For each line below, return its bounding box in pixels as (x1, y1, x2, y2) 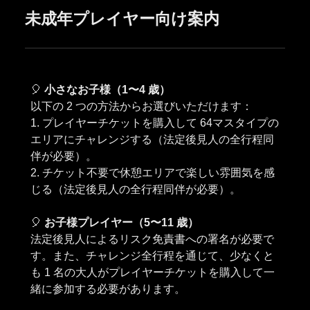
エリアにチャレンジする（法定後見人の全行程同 (30, 133, 274, 145)
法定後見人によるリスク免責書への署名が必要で (30, 232, 274, 245)
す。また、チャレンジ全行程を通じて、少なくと (30, 249, 274, 262)
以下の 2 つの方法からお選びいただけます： (30, 100, 253, 112)
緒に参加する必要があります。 (30, 282, 185, 295)
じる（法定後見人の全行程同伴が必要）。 (30, 183, 241, 195)
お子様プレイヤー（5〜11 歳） (44, 216, 199, 228)
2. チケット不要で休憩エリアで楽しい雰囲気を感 (30, 166, 275, 179)
